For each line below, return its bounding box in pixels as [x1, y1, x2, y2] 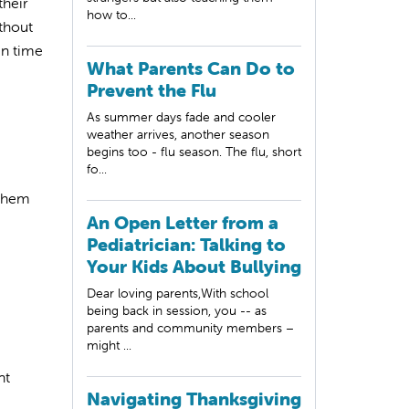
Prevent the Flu [87, 78, 216, 101]
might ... [87, 336, 131, 353]
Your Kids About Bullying [87, 254, 301, 278]
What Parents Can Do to [87, 56, 295, 79]
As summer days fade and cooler [87, 108, 276, 125]
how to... [87, 5, 136, 23]
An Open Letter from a [87, 210, 278, 234]
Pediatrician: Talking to [87, 232, 286, 256]
